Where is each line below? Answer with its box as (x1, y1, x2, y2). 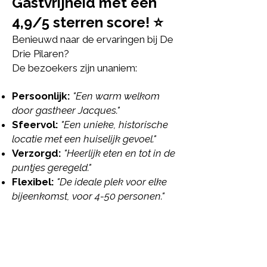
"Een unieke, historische (61, 119, 168, 131)
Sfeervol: (12, 119, 58, 131)
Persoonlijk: (12, 90, 70, 102)
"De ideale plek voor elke (57, 176, 167, 188)
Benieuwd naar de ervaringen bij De (12, 33, 173, 45)
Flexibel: (12, 176, 54, 188)
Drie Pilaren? (12, 48, 69, 60)
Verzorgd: (12, 147, 61, 159)
